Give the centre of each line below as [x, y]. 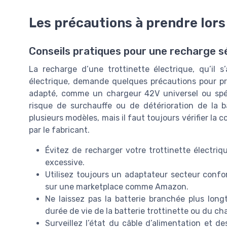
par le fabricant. [59, 130]
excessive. [65, 162]
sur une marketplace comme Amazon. [117, 186]
